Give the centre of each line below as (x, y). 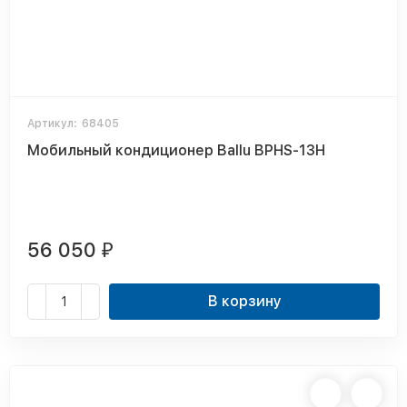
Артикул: (52, 124)
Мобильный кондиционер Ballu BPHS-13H (176, 150)
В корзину (244, 301)
